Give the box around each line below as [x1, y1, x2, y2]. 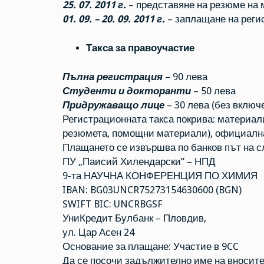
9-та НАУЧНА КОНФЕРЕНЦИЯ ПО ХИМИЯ [62, 170, 258, 181]
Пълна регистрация [62, 71, 163, 82]
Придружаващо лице [62, 99, 164, 111]
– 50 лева [190, 85, 236, 97]
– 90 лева [162, 71, 207, 82]
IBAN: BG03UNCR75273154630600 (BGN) [62, 184, 242, 196]
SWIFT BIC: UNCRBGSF [62, 198, 163, 210]
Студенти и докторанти [62, 85, 191, 97]
